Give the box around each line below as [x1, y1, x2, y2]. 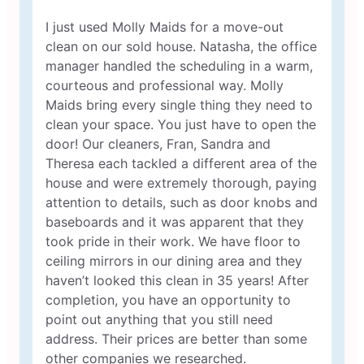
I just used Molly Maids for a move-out [45, 19, 284, 35]
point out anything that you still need [45, 311, 273, 327]
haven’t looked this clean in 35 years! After [45, 272, 278, 288]
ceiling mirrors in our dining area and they [45, 253, 302, 269]
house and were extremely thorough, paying [45, 175, 317, 191]
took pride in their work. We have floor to [45, 233, 198, 249]
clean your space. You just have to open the [45, 116, 158, 132]
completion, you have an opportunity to [45, 292, 291, 308]
